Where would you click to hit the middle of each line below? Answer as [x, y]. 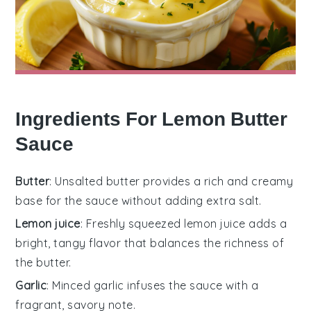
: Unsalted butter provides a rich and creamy [171, 181]
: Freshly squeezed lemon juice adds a [184, 223]
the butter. [43, 262]
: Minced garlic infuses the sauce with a [153, 285]
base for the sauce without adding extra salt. [138, 200]
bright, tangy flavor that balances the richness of [150, 243]
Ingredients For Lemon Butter [152, 119]
